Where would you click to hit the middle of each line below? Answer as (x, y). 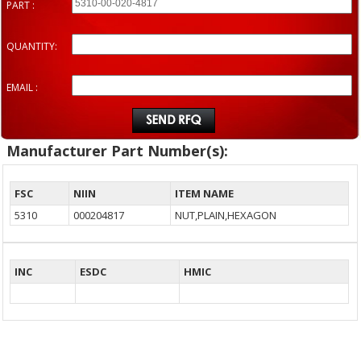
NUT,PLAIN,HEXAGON (226, 216)
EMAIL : (22, 88)
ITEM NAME (205, 194)
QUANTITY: (32, 47)
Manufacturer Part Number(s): (117, 151)
